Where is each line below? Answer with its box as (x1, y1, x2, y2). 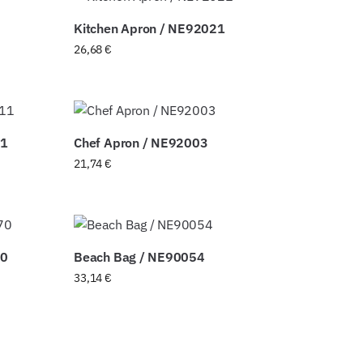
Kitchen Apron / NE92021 (74, 20, 225, 37)
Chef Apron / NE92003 (74, 135, 208, 152)
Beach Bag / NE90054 (74, 249, 205, 266)
